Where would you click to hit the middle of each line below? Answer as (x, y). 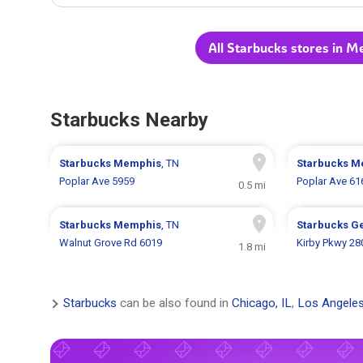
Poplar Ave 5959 (97, 181)
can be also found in (174, 303)
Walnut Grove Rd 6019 (111, 243)
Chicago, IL (262, 303)
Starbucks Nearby (129, 120)
